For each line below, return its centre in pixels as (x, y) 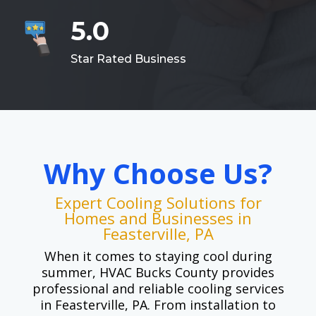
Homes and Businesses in (158, 218)
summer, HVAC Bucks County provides (158, 272)
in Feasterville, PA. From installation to (158, 304)
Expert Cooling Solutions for (158, 202)
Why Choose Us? (158, 173)
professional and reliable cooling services (158, 288)
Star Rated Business (128, 59)
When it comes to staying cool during (158, 256)
